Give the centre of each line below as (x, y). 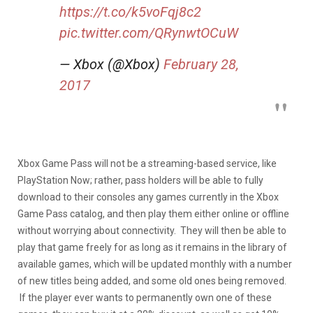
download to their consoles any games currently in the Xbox (148, 197)
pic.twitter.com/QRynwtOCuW (149, 32)
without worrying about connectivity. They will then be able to (152, 230)
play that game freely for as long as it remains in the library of (152, 247)
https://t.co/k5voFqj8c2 (130, 12)
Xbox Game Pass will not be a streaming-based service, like (147, 163)
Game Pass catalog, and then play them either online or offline (153, 213)
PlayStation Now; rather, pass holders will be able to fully (140, 180)
